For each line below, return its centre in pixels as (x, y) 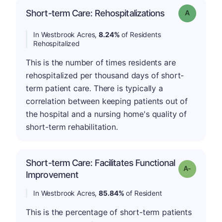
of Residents (140, 34)
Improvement (52, 175)
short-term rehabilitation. (72, 127)
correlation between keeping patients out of (107, 101)
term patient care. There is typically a (94, 88)
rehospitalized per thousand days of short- (105, 75)
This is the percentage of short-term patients (109, 212)
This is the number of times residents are (101, 62)
